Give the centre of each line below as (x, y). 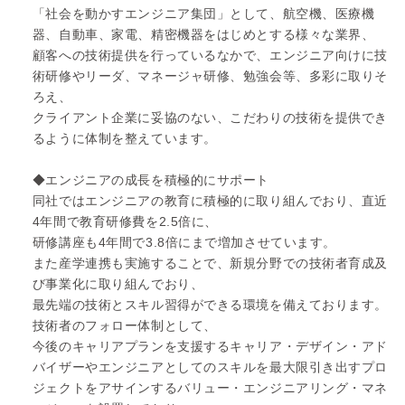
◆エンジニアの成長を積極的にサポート (151, 179)
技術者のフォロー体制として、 (124, 325)
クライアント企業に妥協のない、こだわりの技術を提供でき (210, 117)
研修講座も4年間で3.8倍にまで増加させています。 (184, 242)
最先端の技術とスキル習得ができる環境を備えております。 (210, 304)
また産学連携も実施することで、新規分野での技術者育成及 (210, 263)
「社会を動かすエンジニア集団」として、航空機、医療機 (203, 13)
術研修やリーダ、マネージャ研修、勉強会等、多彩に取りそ (210, 75)
